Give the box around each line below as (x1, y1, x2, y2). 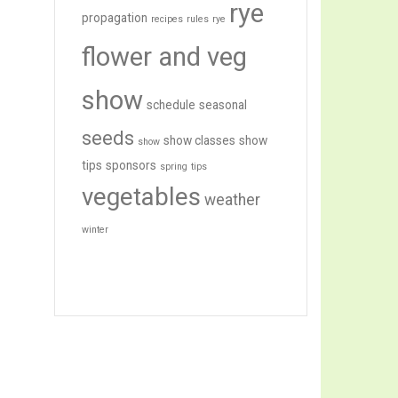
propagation (82, 11, 147, 26)
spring (160, 161, 187, 173)
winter (82, 224, 108, 236)
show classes (163, 133, 235, 148)
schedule (147, 98, 195, 113)
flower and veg (82, 42, 247, 73)
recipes (151, 13, 183, 26)
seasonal (199, 98, 247, 113)
